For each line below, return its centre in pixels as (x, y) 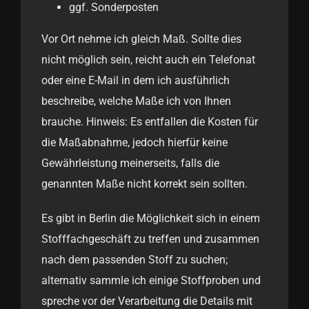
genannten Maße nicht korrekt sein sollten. (144, 184)
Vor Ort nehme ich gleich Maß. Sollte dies (141, 39)
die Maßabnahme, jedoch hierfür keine (134, 143)
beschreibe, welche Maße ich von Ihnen (136, 101)
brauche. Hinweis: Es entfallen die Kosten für (150, 122)
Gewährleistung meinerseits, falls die (130, 163)
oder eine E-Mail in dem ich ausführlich (136, 81)
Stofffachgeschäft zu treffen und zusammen (150, 239)
